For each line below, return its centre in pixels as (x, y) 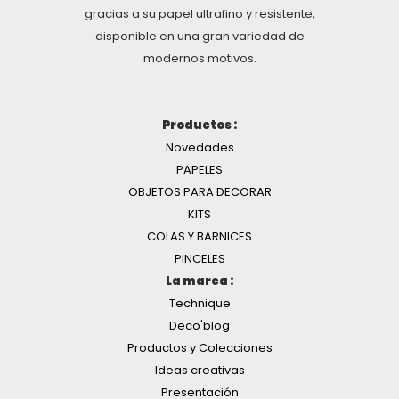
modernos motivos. (199, 59)
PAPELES (199, 170)
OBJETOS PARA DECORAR (199, 192)
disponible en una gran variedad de (199, 37)
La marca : (199, 281)
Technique (199, 304)
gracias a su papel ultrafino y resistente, (199, 14)
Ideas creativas (199, 370)
